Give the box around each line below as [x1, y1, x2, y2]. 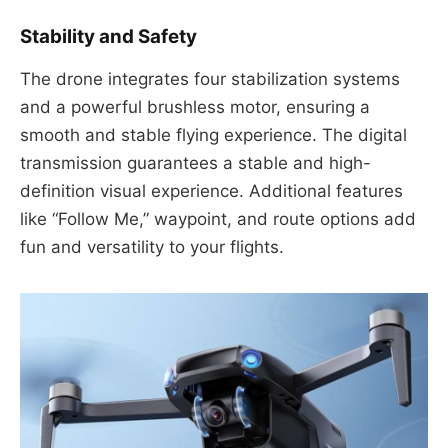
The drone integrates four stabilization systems [20, 69, 400, 90]
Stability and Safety [20, 24, 197, 48]
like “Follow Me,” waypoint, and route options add [20, 209, 416, 230]
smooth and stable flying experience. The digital [20, 125, 407, 146]
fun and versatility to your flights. [20, 237, 284, 258]
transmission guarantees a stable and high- [20, 153, 371, 174]
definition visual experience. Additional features [20, 181, 403, 202]
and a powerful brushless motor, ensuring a [20, 97, 370, 118]
